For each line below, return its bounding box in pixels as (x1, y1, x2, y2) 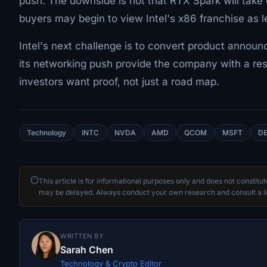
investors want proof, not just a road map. (19, 76, 219, 88)
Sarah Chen (60, 244, 113, 256)
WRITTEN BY (60, 232, 103, 240)
